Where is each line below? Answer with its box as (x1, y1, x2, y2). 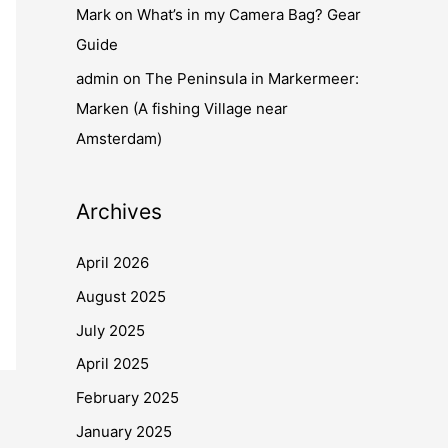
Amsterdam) (76, 129, 162, 148)
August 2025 (76, 286, 166, 306)
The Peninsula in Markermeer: (145, 69, 359, 88)
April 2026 (76, 253, 149, 272)
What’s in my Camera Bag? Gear (137, 5, 361, 25)
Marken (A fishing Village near (76, 99, 288, 118)
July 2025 (76, 320, 145, 340)
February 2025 (76, 388, 179, 407)
